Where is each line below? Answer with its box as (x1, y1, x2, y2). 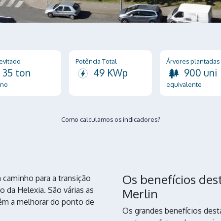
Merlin (122, 185, 158, 201)
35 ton (2, 66, 31, 79)
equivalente (166, 80, 202, 88)
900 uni (184, 66, 217, 79)
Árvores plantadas (166, 57, 220, 65)
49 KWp (93, 66, 128, 79)
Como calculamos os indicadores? (61, 115, 160, 123)
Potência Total (75, 57, 117, 65)
